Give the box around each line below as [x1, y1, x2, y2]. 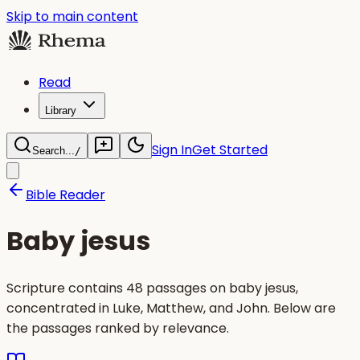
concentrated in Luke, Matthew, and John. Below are [6, 298, 336, 317]
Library [45, 104, 76, 117]
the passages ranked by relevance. [6, 318, 229, 337]
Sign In [152, 141, 192, 159]
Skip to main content [6, 7, 138, 26]
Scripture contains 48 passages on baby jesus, [6, 278, 298, 297]
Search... [32, 145, 75, 157]
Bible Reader [26, 186, 105, 204]
